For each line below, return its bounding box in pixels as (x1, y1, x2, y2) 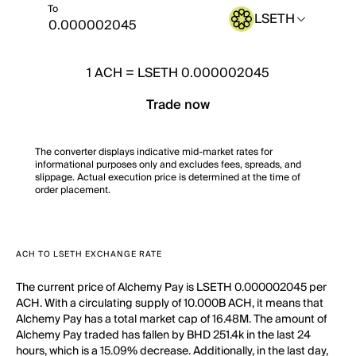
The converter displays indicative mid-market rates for (35, 144, 273, 161)
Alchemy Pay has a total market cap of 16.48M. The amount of (16, 310, 327, 329)
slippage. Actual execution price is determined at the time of (35, 169, 300, 186)
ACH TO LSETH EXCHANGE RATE (16, 247, 162, 261)
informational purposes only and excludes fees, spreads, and (35, 157, 301, 173)
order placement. (35, 182, 110, 199)
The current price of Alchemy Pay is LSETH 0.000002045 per (16, 278, 327, 297)
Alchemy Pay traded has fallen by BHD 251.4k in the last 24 (16, 326, 311, 345)
